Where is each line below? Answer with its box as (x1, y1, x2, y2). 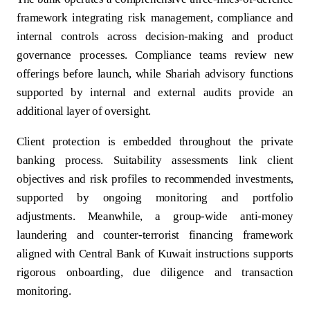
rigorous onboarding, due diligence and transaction (17, 265, 293, 279)
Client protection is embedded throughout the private (17, 134, 293, 148)
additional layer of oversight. (17, 104, 152, 118)
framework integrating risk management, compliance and (17, 10, 293, 24)
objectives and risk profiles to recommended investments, (17, 172, 293, 185)
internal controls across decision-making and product (17, 29, 293, 43)
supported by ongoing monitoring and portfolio (17, 190, 293, 204)
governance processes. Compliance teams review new (17, 48, 293, 62)
